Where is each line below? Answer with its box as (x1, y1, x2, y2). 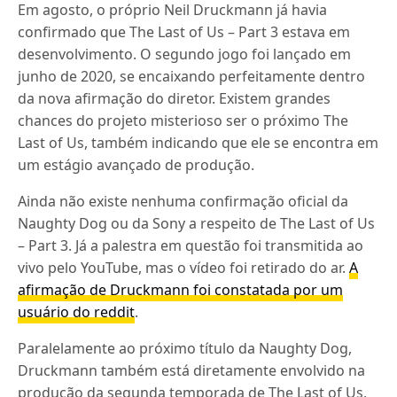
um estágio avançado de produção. (18, 155, 255, 175)
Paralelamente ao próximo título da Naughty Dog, (18, 339, 353, 358)
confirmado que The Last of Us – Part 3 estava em (18, 22, 351, 42)
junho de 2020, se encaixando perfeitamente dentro (18, 66, 366, 86)
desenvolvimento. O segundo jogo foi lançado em (18, 44, 352, 64)
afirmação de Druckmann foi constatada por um (18, 280, 344, 300)
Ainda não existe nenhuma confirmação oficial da (18, 191, 349, 211)
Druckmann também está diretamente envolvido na (18, 361, 366, 380)
